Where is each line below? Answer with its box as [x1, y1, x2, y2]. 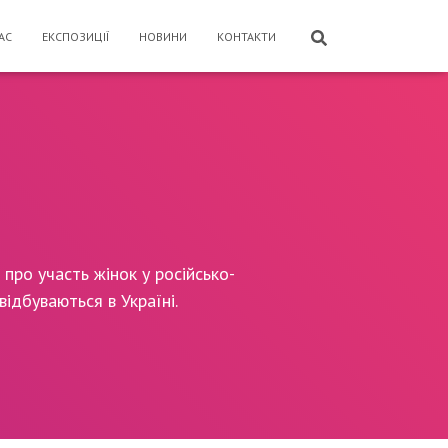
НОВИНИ [139, 29, 187, 44]
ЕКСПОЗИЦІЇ [42, 29, 109, 44]
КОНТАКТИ [217, 29, 276, 44]
